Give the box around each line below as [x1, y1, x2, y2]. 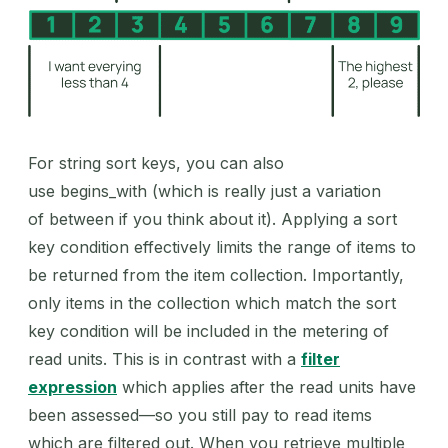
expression [28, 376, 117, 397]
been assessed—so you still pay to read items [28, 404, 372, 425]
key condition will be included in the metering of [28, 320, 389, 341]
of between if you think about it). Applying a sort [28, 208, 397, 229]
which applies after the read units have [117, 376, 416, 397]
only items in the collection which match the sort [28, 292, 396, 313]
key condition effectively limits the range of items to [28, 236, 416, 257]
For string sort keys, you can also [28, 152, 284, 173]
